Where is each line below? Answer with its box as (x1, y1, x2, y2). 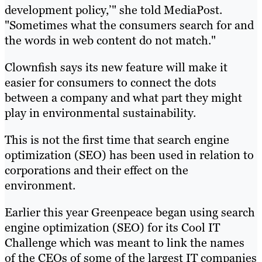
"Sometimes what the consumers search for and (5, 17, 254, 33)
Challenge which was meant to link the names (5, 235, 244, 250)
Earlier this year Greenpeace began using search (5, 204, 255, 220)
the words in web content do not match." (5, 32, 216, 48)
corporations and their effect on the (5, 162, 188, 178)
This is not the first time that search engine (5, 132, 229, 147)
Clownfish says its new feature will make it (5, 59, 227, 75)
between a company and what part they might (5, 89, 242, 105)
